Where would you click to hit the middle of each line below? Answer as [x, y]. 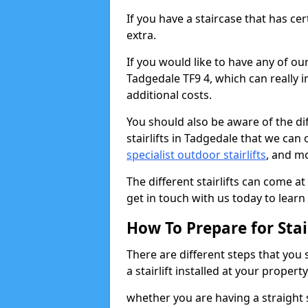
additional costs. [169, 95]
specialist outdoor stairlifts [196, 155]
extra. [141, 35]
